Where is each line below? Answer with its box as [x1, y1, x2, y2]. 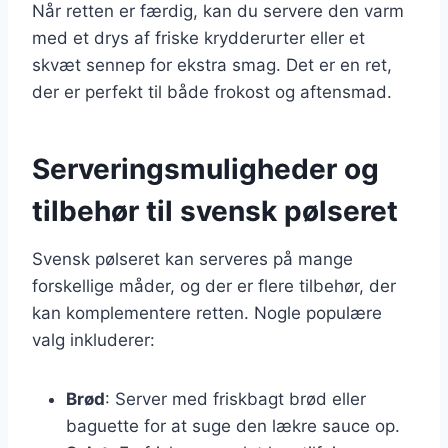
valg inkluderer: [32, 329, 155, 350]
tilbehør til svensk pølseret [32, 193, 398, 228]
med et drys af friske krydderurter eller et [32, 27, 365, 48]
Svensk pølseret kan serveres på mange [32, 248, 353, 269]
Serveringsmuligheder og [32, 151, 379, 186]
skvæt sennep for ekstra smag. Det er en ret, [32, 54, 392, 75]
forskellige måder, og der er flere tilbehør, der [32, 275, 396, 296]
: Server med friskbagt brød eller [105, 388, 366, 409]
